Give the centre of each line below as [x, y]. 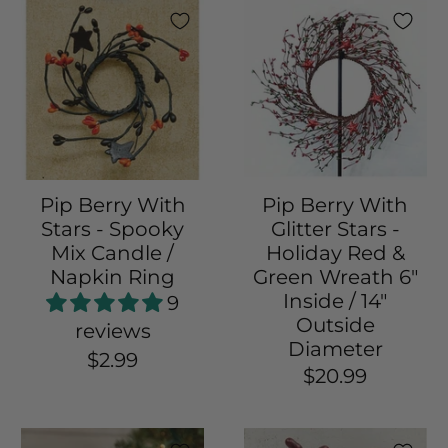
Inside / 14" [335, 301]
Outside [335, 325]
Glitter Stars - [335, 229]
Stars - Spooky [113, 229]
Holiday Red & [335, 253]
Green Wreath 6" [335, 277]
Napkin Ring [113, 277]
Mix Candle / [113, 253]
